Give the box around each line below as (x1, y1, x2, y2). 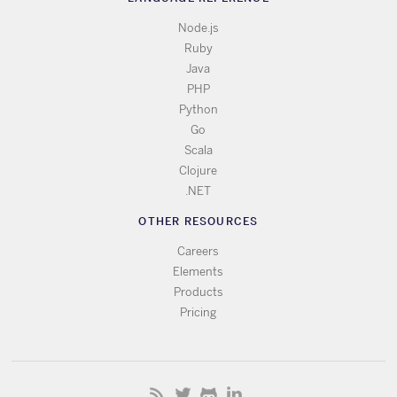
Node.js (177, 20, 219, 35)
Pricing (180, 305, 217, 319)
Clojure (179, 163, 218, 177)
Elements (173, 264, 224, 278)
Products (173, 284, 223, 299)
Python (178, 102, 218, 116)
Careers (177, 244, 220, 258)
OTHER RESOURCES (138, 214, 259, 228)
